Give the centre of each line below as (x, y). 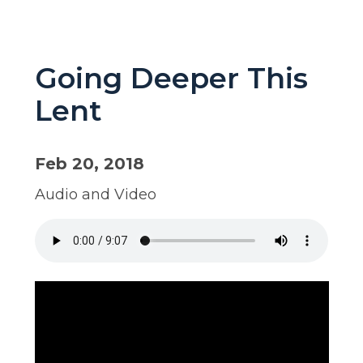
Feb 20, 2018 (89, 164)
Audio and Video (95, 194)
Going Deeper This (171, 78)
